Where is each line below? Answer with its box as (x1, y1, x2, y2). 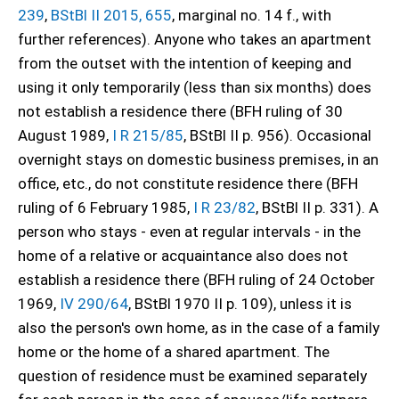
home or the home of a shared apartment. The (18, 343, 330, 361)
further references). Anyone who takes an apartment (18, 30, 371, 48)
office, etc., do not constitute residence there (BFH (18, 175, 358, 192)
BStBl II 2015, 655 (51, 6, 172, 24)
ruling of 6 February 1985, (18, 199, 193, 216)
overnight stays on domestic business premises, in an (18, 151, 379, 168)
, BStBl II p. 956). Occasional (183, 126, 371, 144)
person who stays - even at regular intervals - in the (18, 223, 361, 240)
